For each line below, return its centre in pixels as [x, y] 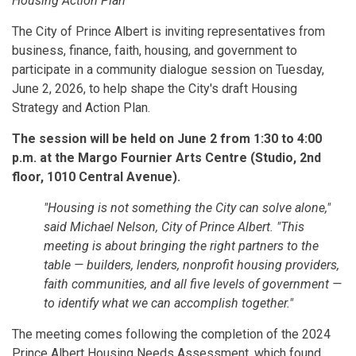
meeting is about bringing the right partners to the [181, 246]
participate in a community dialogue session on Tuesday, [168, 70]
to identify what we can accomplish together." [168, 303]
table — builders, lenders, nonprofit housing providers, [192, 265]
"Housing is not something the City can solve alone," [187, 208]
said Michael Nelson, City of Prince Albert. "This [174, 227]
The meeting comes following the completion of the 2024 [171, 334]
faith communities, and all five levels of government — [193, 284]
